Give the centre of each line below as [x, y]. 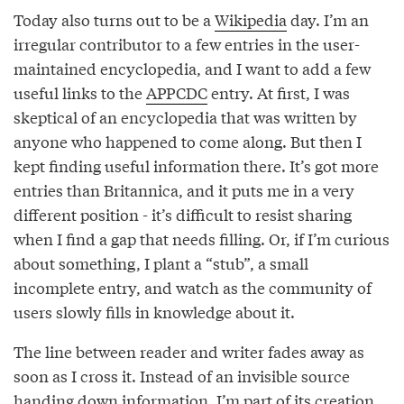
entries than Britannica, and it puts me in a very [184, 189]
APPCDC [177, 92]
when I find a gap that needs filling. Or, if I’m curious [202, 238]
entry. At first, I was [279, 92]
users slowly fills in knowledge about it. [154, 311]
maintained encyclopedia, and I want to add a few [192, 68]
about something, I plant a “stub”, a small [161, 262]
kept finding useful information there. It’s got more [196, 165]
